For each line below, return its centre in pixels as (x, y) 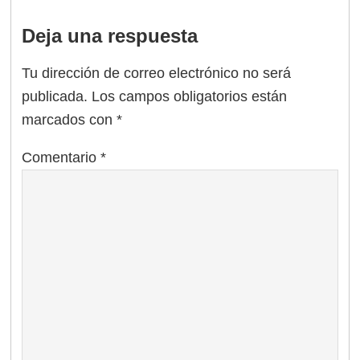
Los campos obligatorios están (190, 97)
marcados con (70, 120)
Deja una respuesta (110, 36)
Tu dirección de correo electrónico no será (157, 74)
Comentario (61, 158)
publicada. (55, 97)
